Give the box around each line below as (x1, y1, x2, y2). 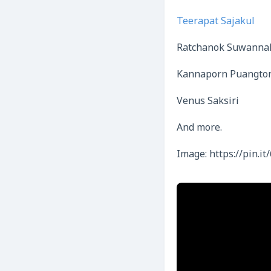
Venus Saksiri (177, 95, 239, 108)
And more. (177, 122, 222, 135)
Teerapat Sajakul (177, 15, 255, 28)
